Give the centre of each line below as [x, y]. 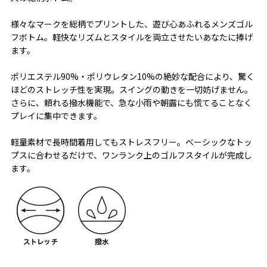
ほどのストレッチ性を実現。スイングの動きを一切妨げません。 [131, 89]
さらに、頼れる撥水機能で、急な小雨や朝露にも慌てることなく [131, 102]
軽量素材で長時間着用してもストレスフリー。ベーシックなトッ [131, 142]
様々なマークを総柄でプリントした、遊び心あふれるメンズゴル [131, 24]
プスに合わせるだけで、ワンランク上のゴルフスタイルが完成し [131, 155]
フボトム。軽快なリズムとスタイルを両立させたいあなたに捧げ [131, 37]
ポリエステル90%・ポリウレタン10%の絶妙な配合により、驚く [132, 76]
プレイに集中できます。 [56, 115]
